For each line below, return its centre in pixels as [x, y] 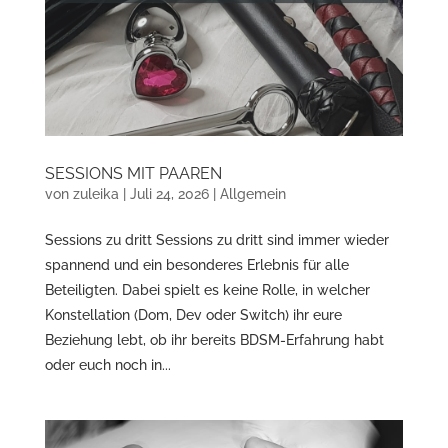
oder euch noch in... [107, 365]
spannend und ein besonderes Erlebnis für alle [196, 265]
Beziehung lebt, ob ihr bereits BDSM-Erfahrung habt [214, 340]
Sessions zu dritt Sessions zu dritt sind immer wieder [216, 240]
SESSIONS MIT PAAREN [133, 174]
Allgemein [252, 194]
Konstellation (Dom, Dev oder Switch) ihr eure [193, 315]
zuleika [95, 194]
